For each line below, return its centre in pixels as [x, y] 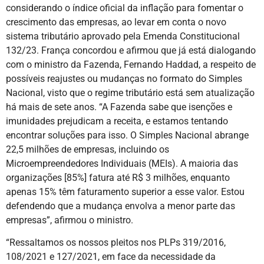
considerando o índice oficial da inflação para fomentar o [125, 8]
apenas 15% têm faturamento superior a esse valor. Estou [125, 192]
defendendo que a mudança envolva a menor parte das [121, 206]
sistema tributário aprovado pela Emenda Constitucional [123, 36]
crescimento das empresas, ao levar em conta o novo [116, 22]
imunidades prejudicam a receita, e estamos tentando [117, 121]
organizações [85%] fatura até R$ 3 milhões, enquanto [118, 177]
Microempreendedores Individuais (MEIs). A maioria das [122, 163]
